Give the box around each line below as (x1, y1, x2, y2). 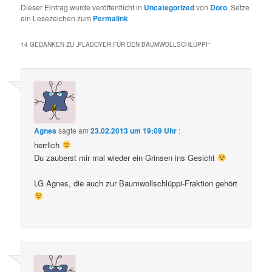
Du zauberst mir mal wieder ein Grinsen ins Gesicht (34, 152, 218, 163)
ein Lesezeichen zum (21, 12, 93, 23)
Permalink (93, 12, 129, 24)
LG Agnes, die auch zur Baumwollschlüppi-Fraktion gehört (34, 177, 238, 189)
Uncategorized (144, 1, 195, 13)
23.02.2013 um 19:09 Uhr (90, 125, 177, 136)
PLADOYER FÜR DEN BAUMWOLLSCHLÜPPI (78, 39, 208, 49)
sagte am (56, 125, 91, 135)
